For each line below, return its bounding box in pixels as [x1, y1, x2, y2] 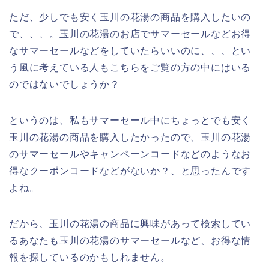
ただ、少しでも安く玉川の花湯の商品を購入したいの [9, 12, 252, 23]
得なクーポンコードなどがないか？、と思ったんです [9, 166, 252, 177]
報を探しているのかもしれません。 [9, 252, 171, 263]
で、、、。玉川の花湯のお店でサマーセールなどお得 [9, 29, 252, 40]
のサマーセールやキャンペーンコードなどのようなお [9, 149, 252, 160]
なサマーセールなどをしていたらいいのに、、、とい [9, 46, 252, 56]
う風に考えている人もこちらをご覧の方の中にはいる [9, 62, 252, 73]
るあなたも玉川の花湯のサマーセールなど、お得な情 [9, 235, 252, 246]
